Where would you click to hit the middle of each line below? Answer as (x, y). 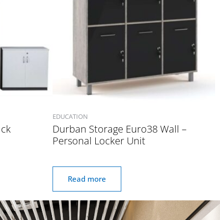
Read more (87, 179)
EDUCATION (70, 116)
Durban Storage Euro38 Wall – (120, 129)
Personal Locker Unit (99, 141)
